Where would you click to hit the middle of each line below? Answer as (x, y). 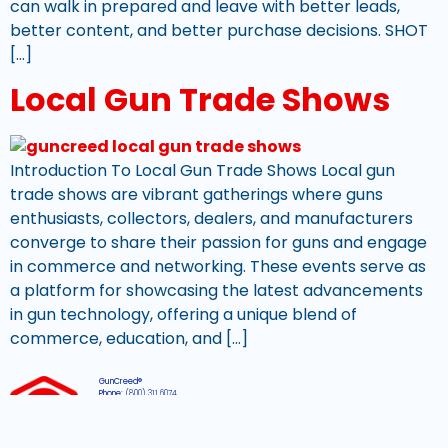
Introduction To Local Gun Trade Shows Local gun (202, 171)
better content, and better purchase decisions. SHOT (219, 30)
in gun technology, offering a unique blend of (183, 315)
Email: (110, 405)
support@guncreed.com (167, 405)
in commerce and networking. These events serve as (218, 267)
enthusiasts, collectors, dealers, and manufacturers (211, 219)
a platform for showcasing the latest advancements (216, 291)
